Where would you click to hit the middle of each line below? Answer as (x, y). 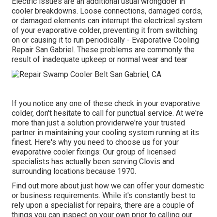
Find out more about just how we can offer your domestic (108, 186)
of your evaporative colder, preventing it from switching (105, 31)
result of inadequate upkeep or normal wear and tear (100, 60)
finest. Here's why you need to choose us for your (95, 142)
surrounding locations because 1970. (74, 171)
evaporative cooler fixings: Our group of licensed (94, 152)
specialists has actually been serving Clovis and (93, 161)
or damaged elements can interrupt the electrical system (107, 21)
